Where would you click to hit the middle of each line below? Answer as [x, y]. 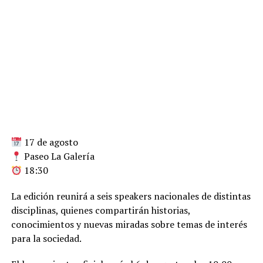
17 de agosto [50, 142]
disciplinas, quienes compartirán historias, [100, 210]
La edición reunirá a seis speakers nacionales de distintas [131, 196]
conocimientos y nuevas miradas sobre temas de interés [129, 224]
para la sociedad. [46, 238]
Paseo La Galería [58, 156]
